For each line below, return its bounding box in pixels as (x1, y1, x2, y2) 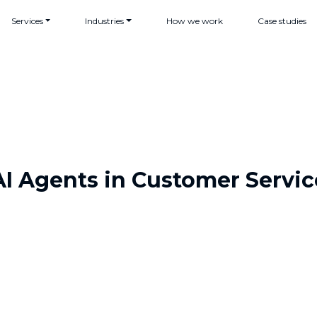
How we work (166, 16, 223, 26)
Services (11, 16, 44, 26)
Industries (85, 16, 125, 26)
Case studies (257, 16, 306, 26)
